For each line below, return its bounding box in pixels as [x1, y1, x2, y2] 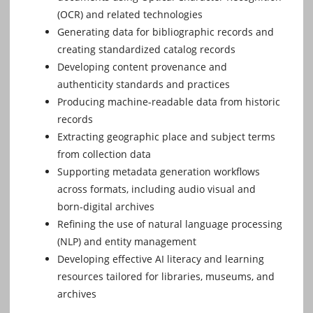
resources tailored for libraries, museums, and [57, 270, 275, 284]
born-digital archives [57, 200, 154, 214]
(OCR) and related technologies [57, 8, 203, 22]
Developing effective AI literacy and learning [57, 252, 264, 266]
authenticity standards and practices [57, 78, 230, 92]
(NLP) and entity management [57, 235, 196, 249]
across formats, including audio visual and [57, 182, 256, 196]
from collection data [57, 147, 151, 161]
